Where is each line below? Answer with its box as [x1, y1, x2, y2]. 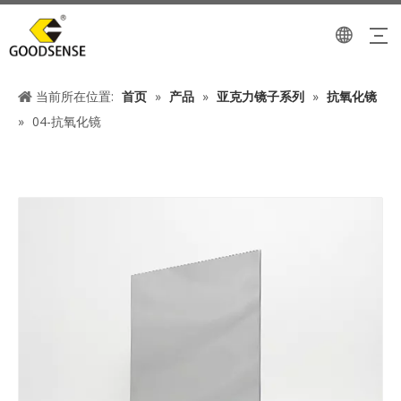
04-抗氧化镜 [32, 113, 101, 130]
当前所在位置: [36, 88, 114, 105]
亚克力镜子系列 [217, 88, 304, 105]
